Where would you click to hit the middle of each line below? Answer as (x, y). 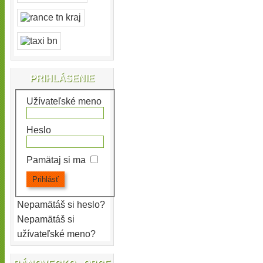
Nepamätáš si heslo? (61, 205)
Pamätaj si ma (56, 160)
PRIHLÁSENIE (62, 78)
